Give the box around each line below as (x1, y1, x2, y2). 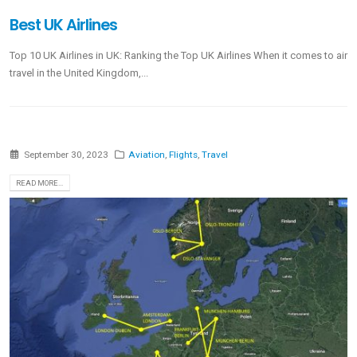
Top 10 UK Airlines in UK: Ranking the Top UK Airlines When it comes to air (10, 49, 347, 61)
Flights (169, 148, 198, 160)
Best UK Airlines (10, 14, 118, 37)
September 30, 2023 (23, 148, 108, 160)
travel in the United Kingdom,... (10, 66, 148, 79)
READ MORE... (16, 178, 64, 187)
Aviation (128, 148, 166, 160)
